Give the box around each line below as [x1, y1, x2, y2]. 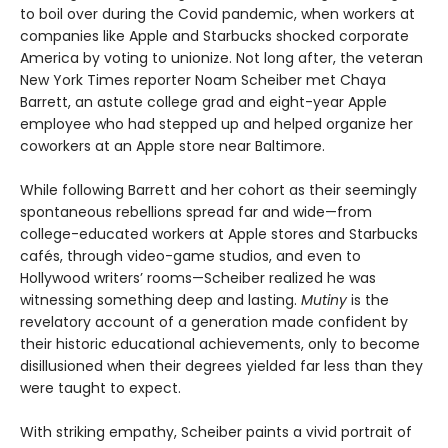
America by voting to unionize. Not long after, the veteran [20, 47, 423, 68]
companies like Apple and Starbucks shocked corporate [20, 25, 409, 46]
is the [347, 289, 389, 310]
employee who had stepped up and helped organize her [20, 113, 413, 134]
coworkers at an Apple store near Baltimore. [20, 135, 325, 156]
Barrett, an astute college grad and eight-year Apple [20, 91, 387, 112]
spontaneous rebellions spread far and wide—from [20, 201, 372, 222]
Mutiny [301, 289, 347, 310]
